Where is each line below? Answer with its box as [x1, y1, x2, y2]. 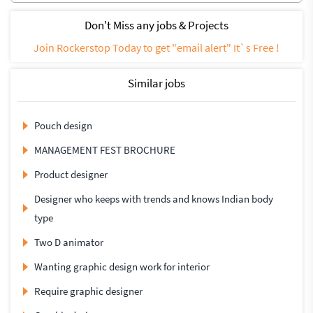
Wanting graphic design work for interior [34, 260, 210, 274]
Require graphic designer [34, 284, 143, 298]
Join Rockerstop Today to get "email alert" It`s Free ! [34, 41, 279, 55]
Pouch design [34, 119, 92, 133]
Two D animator [34, 235, 103, 249]
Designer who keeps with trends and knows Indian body [34, 192, 273, 206]
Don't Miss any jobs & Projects [85, 17, 228, 34]
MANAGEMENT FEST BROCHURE [34, 143, 175, 157]
